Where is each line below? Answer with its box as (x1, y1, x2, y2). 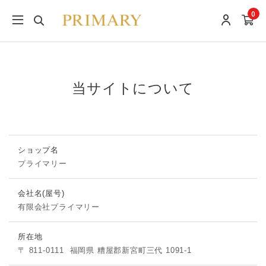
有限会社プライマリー (18, 202, 100, 211)
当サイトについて (72, 80, 194, 96)
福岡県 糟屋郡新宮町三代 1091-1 (69, 246, 192, 255)
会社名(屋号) (18, 189, 65, 198)
